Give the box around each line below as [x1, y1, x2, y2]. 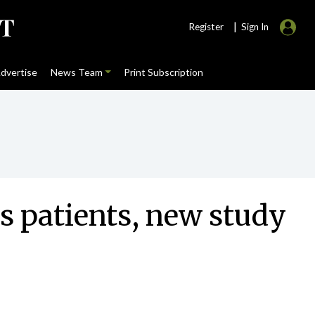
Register [188, 21, 224, 32]
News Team [50, 66, 103, 78]
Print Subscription [123, 66, 203, 78]
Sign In [241, 21, 269, 32]
